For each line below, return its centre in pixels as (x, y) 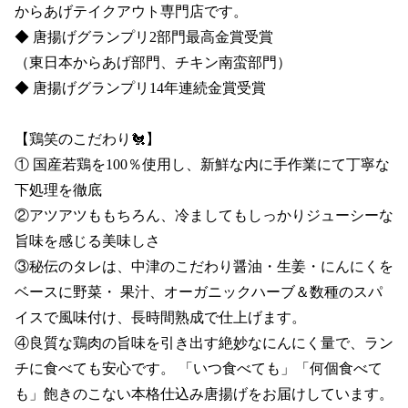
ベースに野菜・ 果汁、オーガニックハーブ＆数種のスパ (199, 292)
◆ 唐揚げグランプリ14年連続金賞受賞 (140, 88)
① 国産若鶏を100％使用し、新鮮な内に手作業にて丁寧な (202, 164)
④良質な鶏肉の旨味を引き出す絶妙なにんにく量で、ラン (204, 343)
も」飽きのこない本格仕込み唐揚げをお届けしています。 (204, 394)
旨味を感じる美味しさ (87, 241)
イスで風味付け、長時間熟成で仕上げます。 (160, 317)
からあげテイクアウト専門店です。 (131, 11)
